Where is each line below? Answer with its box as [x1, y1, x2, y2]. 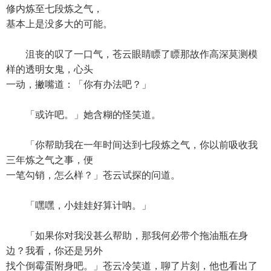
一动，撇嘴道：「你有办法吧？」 [6, 79, 151, 90]
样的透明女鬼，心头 [6, 64, 93, 74]
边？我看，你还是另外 [6, 246, 103, 256]
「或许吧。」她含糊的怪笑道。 [6, 109, 161, 120]
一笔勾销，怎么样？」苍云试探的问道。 [6, 170, 180, 180]
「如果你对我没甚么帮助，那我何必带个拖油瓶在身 [6, 230, 248, 241]
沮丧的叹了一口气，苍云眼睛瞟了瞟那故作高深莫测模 [6, 49, 258, 59]
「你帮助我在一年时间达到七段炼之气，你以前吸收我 [6, 140, 258, 150]
